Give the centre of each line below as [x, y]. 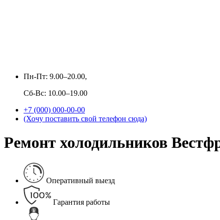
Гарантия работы [82, 202]
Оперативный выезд [81, 180]
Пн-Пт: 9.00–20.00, [55, 76]
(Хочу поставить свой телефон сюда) [85, 119]
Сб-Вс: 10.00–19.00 [55, 93]
